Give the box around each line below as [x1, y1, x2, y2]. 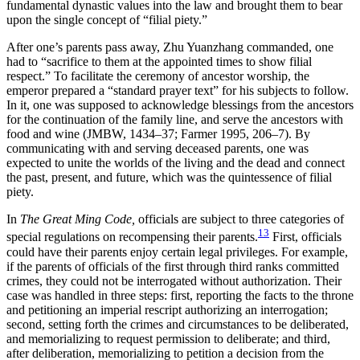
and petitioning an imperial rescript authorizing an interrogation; [6, 302, 328, 317]
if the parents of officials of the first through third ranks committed [6, 259, 339, 273]
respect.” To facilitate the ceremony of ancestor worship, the [6, 69, 309, 84]
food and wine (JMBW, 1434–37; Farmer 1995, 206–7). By [6, 127, 310, 141]
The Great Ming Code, [20, 212, 135, 227]
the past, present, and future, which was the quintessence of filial [6, 170, 332, 185]
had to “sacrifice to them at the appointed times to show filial [6, 55, 312, 69]
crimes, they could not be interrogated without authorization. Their [6, 273, 342, 288]
